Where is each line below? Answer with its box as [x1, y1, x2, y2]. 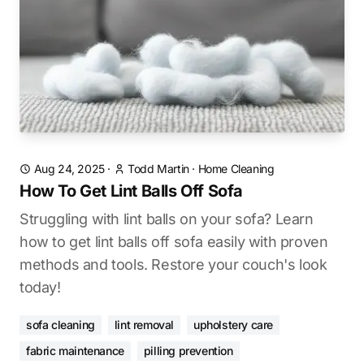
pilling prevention [143, 344, 233, 357]
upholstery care [193, 318, 274, 331]
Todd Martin [128, 162, 189, 175]
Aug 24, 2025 [33, 162, 105, 175]
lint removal [114, 318, 175, 331]
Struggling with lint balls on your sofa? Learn [19, 210, 314, 227]
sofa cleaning [26, 318, 95, 331]
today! [19, 279, 61, 296]
